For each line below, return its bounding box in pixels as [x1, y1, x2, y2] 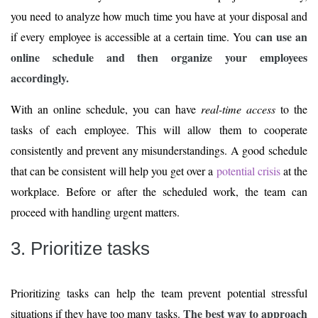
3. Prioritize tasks [11, 238, 150, 260]
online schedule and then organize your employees [11, 49, 307, 66]
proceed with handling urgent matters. [11, 204, 180, 220]
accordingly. [11, 70, 69, 87]
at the [280, 163, 308, 179]
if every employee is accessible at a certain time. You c [11, 29, 261, 45]
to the [275, 102, 308, 117]
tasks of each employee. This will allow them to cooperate [11, 122, 307, 138]
